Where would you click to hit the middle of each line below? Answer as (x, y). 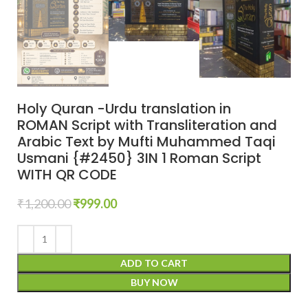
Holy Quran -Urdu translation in (124, 108)
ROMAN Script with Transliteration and (147, 125)
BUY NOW (154, 282)
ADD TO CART (154, 263)
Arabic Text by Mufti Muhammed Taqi (146, 141)
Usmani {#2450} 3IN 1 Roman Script (139, 158)
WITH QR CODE (67, 174)
